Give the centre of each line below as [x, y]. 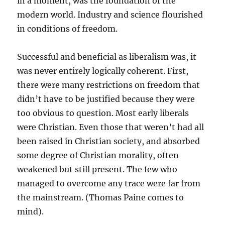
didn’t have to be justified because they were [106, 99]
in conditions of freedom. [68, 29]
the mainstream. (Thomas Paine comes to [101, 198]
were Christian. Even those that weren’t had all [111, 127]
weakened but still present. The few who [97, 170]
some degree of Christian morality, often [98, 155]
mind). [31, 212]
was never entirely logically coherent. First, [103, 71]
